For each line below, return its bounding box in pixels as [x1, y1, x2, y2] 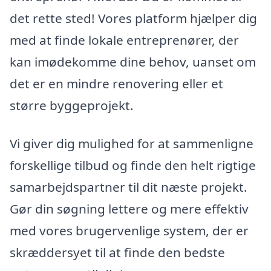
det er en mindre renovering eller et [10, 74, 223, 92]
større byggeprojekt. [10, 96, 134, 114]
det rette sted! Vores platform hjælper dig [10, 9, 257, 27]
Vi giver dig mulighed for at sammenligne [10, 135, 253, 152]
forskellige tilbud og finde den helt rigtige [10, 157, 256, 174]
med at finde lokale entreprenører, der [10, 31, 239, 48]
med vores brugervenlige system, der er [10, 222, 249, 240]
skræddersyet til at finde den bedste [10, 244, 225, 261]
